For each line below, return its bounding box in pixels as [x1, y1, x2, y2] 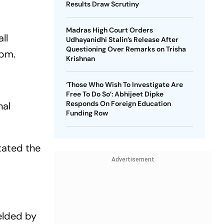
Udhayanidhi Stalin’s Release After [65, 35, 178, 44]
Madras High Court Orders [65, 25, 153, 34]
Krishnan [65, 54, 95, 63]
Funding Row [65, 108, 108, 117]
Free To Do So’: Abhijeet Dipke [65, 89, 163, 98]
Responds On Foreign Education [65, 99, 171, 108]
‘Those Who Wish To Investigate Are [65, 80, 183, 89]
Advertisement [111, 156, 154, 163]
